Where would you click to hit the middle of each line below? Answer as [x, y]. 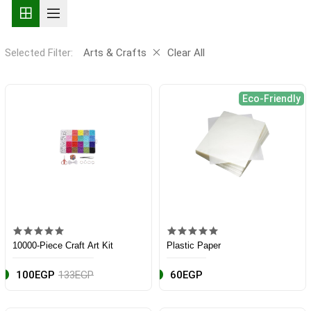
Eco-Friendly [271, 99]
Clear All [186, 53]
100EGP [35, 275]
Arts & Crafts [115, 53]
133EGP [76, 275]
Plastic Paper [194, 246]
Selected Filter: [39, 53]
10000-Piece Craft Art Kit [63, 246]
